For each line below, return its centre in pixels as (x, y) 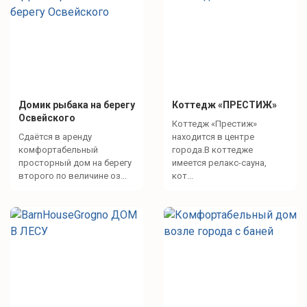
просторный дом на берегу (75, 163)
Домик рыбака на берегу (77, 105)
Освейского (47, 118)
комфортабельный (58, 150)
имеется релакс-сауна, (219, 163)
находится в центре (213, 137)
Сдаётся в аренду (55, 137)
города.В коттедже (212, 150)
